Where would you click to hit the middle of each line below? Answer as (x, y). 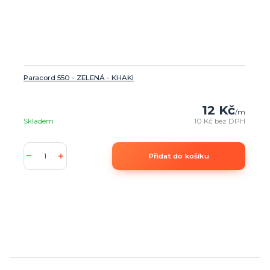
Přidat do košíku (179, 156)
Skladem (38, 121)
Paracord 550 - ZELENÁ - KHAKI (78, 77)
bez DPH (230, 121)
